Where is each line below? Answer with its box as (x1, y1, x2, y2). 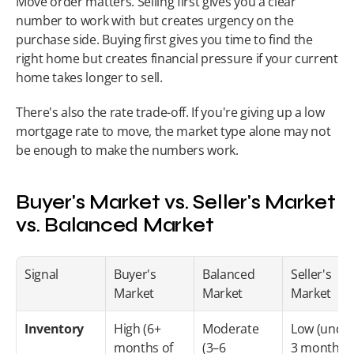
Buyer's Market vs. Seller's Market (16, 191, 336, 214)
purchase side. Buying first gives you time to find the (16, 31, 313, 48)
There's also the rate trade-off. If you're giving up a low (16, 104, 325, 121)
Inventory (24, 320, 85, 337)
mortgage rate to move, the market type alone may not (16, 122, 331, 140)
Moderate (202, 320, 259, 337)
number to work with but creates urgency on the (16, 12, 294, 29)
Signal (24, 265, 59, 283)
